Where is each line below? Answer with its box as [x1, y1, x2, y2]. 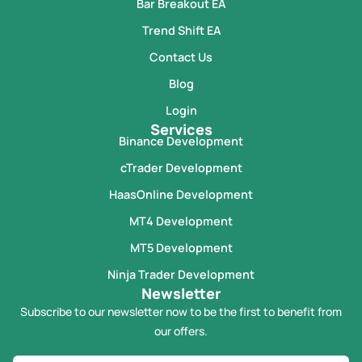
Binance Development [119, 133, 243, 149]
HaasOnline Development [109, 186, 253, 202]
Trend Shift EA [141, 22, 221, 38]
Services [149, 119, 213, 139]
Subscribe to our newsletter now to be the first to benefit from [20, 303, 342, 319]
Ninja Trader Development [107, 266, 255, 282]
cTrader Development [120, 159, 242, 175]
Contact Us [149, 48, 213, 65]
